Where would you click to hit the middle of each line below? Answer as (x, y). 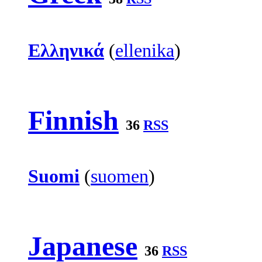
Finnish (73, 120)
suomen (120, 176)
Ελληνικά (66, 50)
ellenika (145, 50)
